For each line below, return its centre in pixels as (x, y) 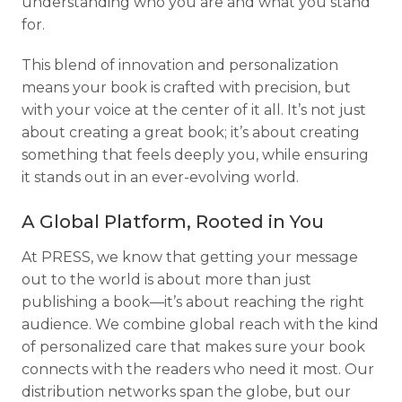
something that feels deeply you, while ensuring (195, 155)
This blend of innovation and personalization (180, 66)
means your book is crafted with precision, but (186, 88)
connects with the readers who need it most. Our (198, 370)
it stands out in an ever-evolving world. (160, 178)
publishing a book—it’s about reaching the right (193, 302)
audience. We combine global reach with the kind (200, 325)
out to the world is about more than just (166, 280)
